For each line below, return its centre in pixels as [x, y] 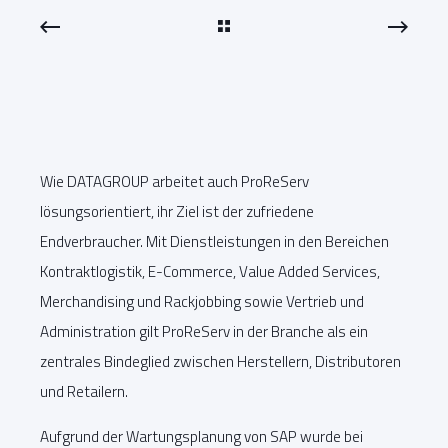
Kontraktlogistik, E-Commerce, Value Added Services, [210, 271]
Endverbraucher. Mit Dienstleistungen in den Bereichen [214, 241]
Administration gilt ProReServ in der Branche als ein [204, 331]
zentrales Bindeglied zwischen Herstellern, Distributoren [220, 361]
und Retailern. [84, 391]
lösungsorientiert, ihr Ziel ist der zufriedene [177, 211]
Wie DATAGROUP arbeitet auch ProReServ [174, 181]
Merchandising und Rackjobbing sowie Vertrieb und [202, 301]
